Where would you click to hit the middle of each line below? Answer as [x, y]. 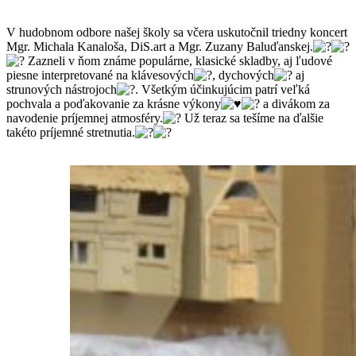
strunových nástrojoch [62, 90]
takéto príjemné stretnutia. [71, 133]
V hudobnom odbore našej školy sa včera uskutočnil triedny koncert [177, 33]
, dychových [243, 75]
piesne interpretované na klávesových [100, 75]
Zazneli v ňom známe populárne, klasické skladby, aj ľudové [178, 61]
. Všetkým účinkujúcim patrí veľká [222, 90]
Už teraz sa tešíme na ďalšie [252, 118]
